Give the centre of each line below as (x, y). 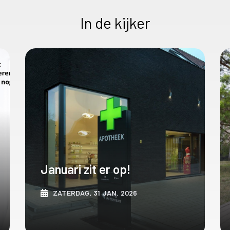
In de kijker (115, 22)
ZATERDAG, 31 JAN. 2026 (95, 193)
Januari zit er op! (85, 169)
